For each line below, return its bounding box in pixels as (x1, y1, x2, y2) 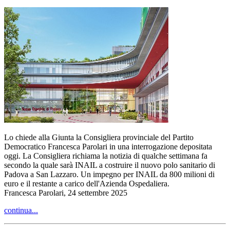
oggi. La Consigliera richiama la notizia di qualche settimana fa (4, 151, 207, 160)
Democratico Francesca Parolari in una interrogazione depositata (4, 142, 212, 151)
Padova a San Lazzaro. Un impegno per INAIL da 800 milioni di (4, 169, 215, 179)
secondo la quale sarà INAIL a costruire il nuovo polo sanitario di (4, 160, 215, 169)
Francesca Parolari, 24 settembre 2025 (4, 188, 127, 197)
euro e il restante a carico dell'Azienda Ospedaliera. (4, 179, 169, 188)
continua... (4, 205, 38, 215)
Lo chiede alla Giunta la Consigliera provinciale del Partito (4, 132, 194, 142)
